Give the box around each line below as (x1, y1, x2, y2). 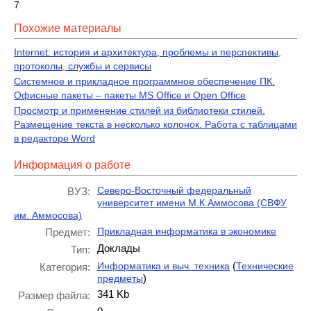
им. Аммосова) (14, 210, 82, 221)
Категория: (40, 261, 90, 273)
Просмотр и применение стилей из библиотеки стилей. (14, 105, 265, 116)
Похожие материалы (14, 22, 121, 34)
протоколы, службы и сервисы (14, 60, 151, 72)
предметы (97, 273, 143, 284)
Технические (236, 260, 294, 271)
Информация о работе (14, 159, 131, 171)
